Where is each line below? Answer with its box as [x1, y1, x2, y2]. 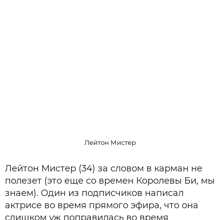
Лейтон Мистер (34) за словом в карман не [5, 163, 202, 174]
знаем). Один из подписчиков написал [5, 188, 184, 199]
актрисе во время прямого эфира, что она [5, 200, 198, 211]
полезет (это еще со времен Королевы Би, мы [5, 175, 215, 187]
